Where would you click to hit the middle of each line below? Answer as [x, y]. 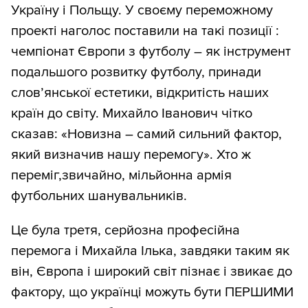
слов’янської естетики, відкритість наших [140, 93]
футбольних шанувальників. [99, 196]
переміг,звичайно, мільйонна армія [121, 176]
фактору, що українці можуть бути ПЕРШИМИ [152, 293]
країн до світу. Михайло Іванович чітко [132, 114]
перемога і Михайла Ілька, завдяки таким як [150, 251]
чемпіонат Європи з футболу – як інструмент [151, 52]
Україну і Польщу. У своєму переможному [142, 11]
